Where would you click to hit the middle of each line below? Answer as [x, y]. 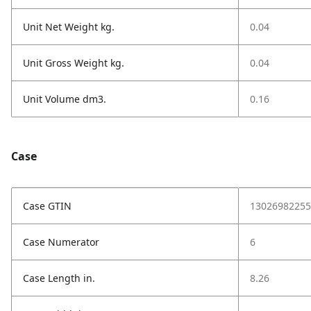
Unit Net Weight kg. [69, 27]
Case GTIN [47, 206]
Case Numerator [61, 242]
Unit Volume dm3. [65, 99]
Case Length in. [59, 278]
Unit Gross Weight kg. [74, 63]
